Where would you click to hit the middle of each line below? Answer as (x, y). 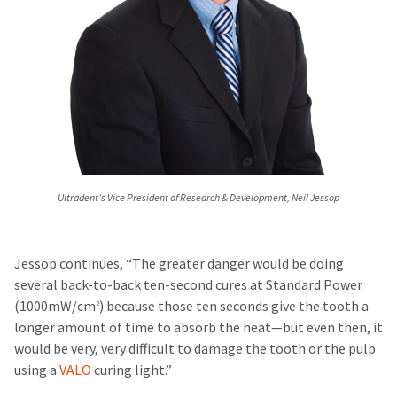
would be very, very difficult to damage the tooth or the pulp (195, 348)
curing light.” (132, 370)
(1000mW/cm (55, 306)
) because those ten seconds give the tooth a (234, 306)
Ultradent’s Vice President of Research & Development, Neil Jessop (198, 197)
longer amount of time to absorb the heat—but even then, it (198, 327)
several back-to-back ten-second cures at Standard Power (188, 284)
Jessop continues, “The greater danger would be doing (179, 263)
